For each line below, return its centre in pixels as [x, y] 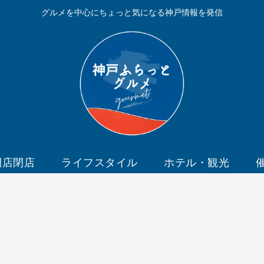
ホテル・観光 [197, 161]
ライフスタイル [100, 161]
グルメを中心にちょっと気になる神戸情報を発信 [132, 12]
